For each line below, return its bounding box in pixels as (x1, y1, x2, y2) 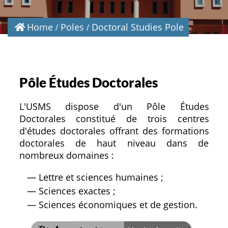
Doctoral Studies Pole (92, 21, 184, 33)
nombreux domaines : (19, 149, 114, 161)
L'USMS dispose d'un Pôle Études (19, 100, 209, 112)
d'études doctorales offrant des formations (19, 124, 209, 137)
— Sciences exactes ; (26, 184, 116, 197)
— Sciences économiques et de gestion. (26, 198, 197, 211)
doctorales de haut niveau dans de (19, 136, 209, 149)
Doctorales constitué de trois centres (19, 112, 209, 125)
